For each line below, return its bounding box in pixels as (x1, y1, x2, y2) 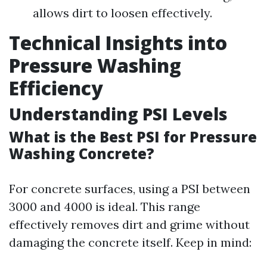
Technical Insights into (9, 29, 227, 55)
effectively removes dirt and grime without (9, 216, 250, 232)
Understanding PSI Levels (9, 102, 228, 125)
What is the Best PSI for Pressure (9, 126, 257, 147)
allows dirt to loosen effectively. (33, 5, 212, 20)
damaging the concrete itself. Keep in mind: (9, 234, 252, 250)
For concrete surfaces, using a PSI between (9, 181, 250, 196)
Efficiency (9, 74, 103, 101)
